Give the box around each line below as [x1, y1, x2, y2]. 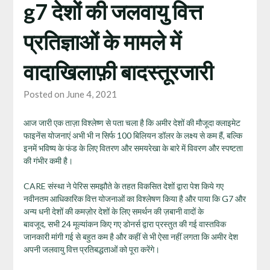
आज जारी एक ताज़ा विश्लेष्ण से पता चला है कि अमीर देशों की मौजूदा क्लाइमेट [23, 117, 240, 128]
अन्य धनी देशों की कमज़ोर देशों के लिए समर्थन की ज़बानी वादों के [23, 206, 204, 216]
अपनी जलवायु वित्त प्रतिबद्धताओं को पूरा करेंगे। [23, 243, 160, 254]
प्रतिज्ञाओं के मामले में [23, 28, 181, 55]
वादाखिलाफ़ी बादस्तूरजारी [23, 58, 213, 85]
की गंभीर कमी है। [23, 155, 73, 166]
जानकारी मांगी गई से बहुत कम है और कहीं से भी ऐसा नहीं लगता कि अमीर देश [23, 231, 238, 242]
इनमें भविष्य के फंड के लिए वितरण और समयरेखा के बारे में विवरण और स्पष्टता [23, 142, 243, 153]
